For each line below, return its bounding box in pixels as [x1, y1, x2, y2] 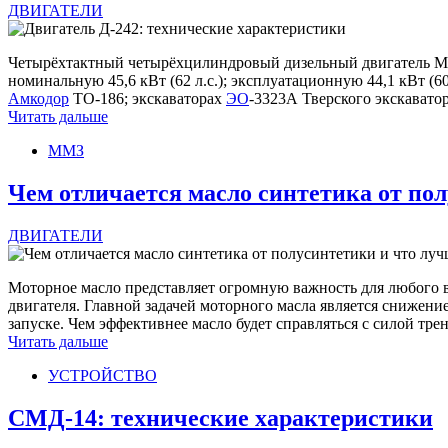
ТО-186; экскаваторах [69, 90, 226, 108]
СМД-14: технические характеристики [8, 405, 433, 432]
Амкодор [8, 90, 69, 108]
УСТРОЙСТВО [48, 367, 157, 385]
